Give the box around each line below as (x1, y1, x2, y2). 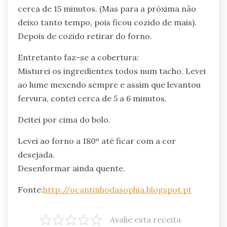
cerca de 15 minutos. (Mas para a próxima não (18, 4, 196, 14)
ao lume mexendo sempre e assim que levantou (18, 80, 201, 90)
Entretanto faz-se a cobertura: (18, 52, 139, 63)
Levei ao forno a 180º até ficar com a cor (18, 136, 176, 146)
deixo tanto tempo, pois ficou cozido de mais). (18, 17, 197, 28)
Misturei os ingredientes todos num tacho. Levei (18, 66, 206, 77)
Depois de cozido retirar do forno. (18, 31, 152, 42)
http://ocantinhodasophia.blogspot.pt (43, 184, 192, 195)
